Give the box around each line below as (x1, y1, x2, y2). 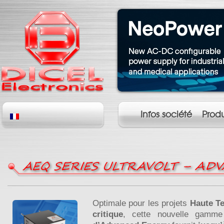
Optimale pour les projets (92, 198, 190, 208)
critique (92, 209, 123, 219)
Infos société (140, 110, 192, 119)
